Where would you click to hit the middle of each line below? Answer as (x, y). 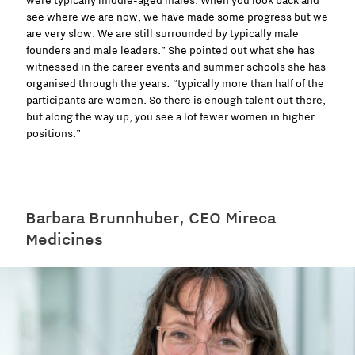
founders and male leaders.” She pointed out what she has (170, 50)
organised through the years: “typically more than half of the (175, 84)
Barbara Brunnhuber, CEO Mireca (150, 218)
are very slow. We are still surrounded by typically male (162, 34)
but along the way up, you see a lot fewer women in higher (170, 117)
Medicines (64, 239)
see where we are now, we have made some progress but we (177, 17)
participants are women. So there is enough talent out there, (176, 100)
